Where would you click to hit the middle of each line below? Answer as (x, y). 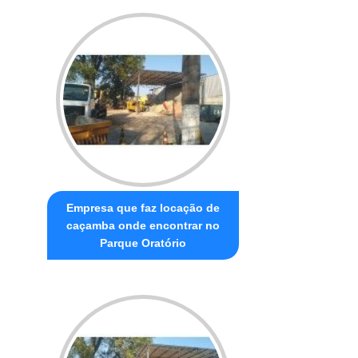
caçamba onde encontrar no (143, 225)
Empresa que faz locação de (143, 207)
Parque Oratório (143, 243)
